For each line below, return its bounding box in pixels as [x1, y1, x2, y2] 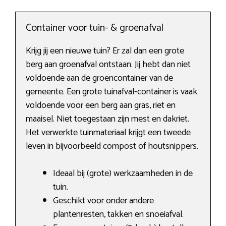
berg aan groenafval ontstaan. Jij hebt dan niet [26, 57, 191, 73]
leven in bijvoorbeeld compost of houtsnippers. [26, 139, 198, 154]
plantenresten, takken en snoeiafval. [53, 207, 184, 222]
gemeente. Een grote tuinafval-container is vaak [26, 84, 197, 100]
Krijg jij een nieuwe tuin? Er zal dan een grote [26, 43, 184, 59]
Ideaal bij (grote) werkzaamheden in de [53, 166, 193, 182]
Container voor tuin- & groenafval [26, 20, 163, 37]
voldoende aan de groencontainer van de [26, 71, 173, 86]
